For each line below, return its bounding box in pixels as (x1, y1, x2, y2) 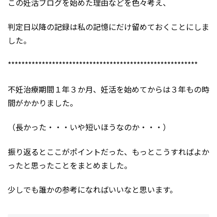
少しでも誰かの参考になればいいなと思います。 (8, 183, 177, 195)
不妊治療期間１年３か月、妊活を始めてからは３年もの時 (8, 83, 209, 95)
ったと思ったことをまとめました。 (8, 159, 132, 171)
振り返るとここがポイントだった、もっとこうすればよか (8, 145, 209, 157)
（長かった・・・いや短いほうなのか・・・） (8, 121, 170, 133)
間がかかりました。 (8, 96, 77, 108)
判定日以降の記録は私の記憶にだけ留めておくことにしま (8, 20, 209, 32)
